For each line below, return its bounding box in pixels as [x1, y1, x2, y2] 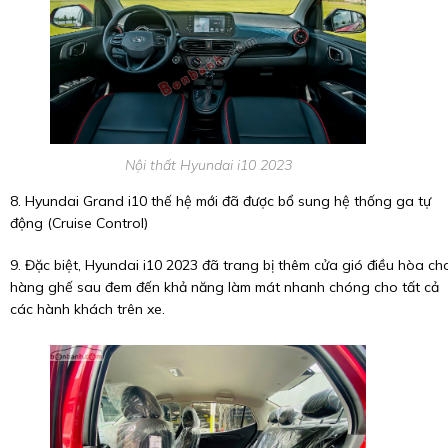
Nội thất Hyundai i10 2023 [124, 155, 292, 174]
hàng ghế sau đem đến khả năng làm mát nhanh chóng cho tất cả [10, 277, 439, 296]
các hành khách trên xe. [10, 299, 165, 318]
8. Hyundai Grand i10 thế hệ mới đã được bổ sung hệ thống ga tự [10, 191, 431, 210]
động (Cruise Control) [10, 213, 148, 232]
